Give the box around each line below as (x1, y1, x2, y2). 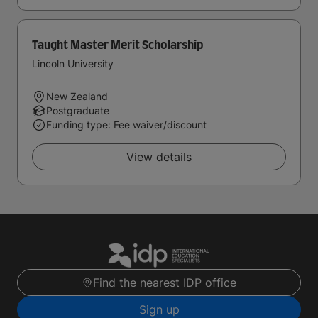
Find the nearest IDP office (93, 275, 236, 290)
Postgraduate (46, 104, 109, 116)
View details (126, 150, 192, 164)
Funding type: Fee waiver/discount (46, 119, 207, 131)
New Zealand (46, 90, 108, 102)
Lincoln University (32, 57, 114, 70)
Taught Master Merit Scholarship (32, 40, 203, 51)
